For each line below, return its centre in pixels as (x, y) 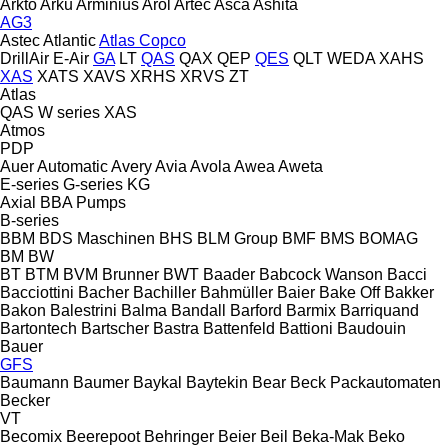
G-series (93, 184)
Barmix (311, 310)
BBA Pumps (83, 202)
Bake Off (349, 292)
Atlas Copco (142, 40)
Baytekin (217, 382)
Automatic (72, 166)
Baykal (157, 382)
